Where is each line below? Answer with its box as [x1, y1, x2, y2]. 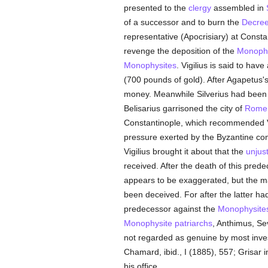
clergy [188, 3, 211, 13]
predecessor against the [123, 204, 218, 214]
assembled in [211, 3, 266, 13]
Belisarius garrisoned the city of [123, 103, 245, 113]
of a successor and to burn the [123, 17, 242, 27]
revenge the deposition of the [123, 46, 237, 56]
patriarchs [174, 218, 212, 228]
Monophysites [123, 60, 176, 70]
